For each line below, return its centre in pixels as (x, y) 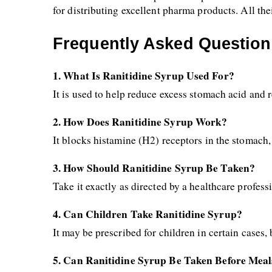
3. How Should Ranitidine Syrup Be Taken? (154, 168)
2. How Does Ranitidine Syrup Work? (140, 122)
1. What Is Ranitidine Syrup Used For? (144, 76)
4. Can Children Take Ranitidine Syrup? (148, 214)
